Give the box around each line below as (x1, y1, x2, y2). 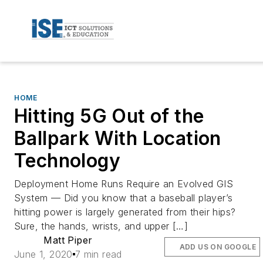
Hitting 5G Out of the (14, 104, 204, 127)
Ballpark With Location (14, 126, 221, 150)
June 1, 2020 (14, 248, 73, 260)
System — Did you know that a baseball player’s (14, 191, 233, 204)
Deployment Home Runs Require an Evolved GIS (14, 177, 234, 190)
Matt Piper (43, 234, 93, 246)
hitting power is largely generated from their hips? (14, 205, 236, 218)
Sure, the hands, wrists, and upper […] (14, 220, 188, 232)
